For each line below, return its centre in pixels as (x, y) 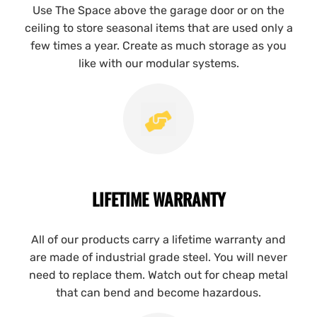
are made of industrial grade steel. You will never (158, 258)
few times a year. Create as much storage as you (158, 46)
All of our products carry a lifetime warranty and (158, 240)
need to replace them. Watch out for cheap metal (158, 275)
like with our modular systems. (158, 64)
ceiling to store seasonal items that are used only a (158, 28)
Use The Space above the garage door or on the (158, 11)
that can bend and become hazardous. (158, 293)
